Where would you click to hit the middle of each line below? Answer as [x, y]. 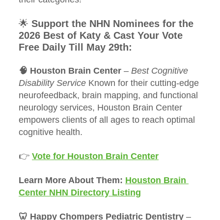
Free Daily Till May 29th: [75, 47]
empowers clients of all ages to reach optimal [108, 120]
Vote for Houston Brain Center [95, 156]
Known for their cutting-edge [145, 83]
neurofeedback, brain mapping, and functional [110, 96]
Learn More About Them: [72, 180]
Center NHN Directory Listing [80, 193]
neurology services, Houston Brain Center [102, 108]
